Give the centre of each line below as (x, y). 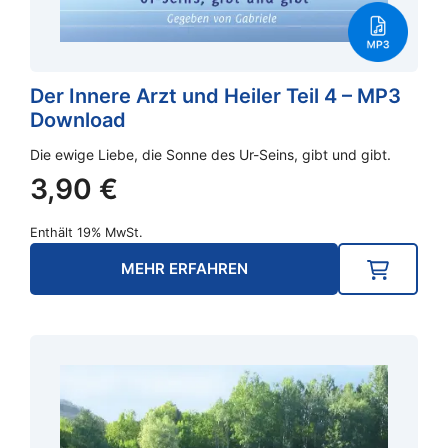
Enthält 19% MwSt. (86, 233)
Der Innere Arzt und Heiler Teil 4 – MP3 (215, 96)
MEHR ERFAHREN (184, 269)
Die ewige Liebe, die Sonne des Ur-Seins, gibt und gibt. (210, 155)
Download (78, 120)
